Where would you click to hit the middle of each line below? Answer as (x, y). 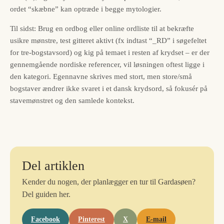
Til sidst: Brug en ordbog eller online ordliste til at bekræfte (102, 29)
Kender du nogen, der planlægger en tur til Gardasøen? (109, 182)
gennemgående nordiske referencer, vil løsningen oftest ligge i (107, 65)
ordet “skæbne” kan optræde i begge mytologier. (86, 9)
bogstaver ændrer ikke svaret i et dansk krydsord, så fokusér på (109, 89)
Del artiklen (53, 166)
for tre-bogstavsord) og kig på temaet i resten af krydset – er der (110, 53)
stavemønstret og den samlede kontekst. (72, 101)
